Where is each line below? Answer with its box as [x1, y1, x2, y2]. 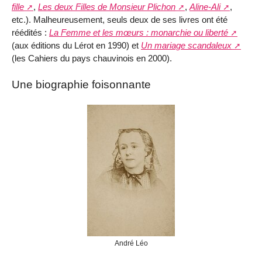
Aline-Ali [189, 2, 220, 12]
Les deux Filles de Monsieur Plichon [38, 2, 175, 12]
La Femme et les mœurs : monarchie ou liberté [49, 27, 228, 38]
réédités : [12, 27, 49, 38]
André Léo [114, 239, 148, 247]
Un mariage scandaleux [141, 40, 232, 51]
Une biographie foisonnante [12, 78, 151, 91]
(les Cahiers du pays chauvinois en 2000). [12, 53, 172, 64]
